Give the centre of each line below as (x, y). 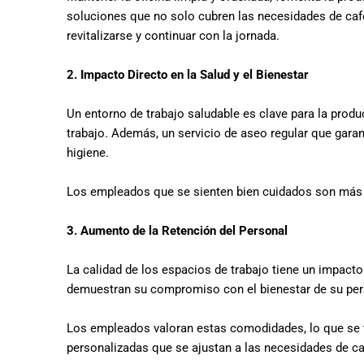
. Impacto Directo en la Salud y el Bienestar (191, 75)
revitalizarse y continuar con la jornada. (173, 36)
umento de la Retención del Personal (188, 231)
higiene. (89, 153)
